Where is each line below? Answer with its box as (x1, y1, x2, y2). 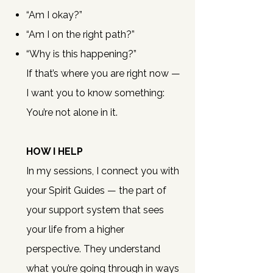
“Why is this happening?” (26, 48, 136, 60)
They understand (83, 243, 160, 255)
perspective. (26, 243, 83, 255)
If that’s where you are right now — (26, 68, 180, 79)
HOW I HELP (26, 146, 83, 157)
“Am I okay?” (26, 9, 82, 21)
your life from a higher (26, 224, 124, 235)
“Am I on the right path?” (26, 29, 135, 40)
